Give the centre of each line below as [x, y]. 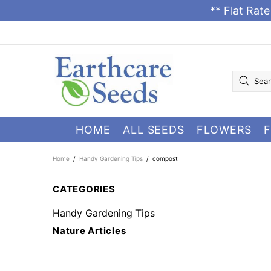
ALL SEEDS [154, 129]
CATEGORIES [84, 189]
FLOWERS [224, 129]
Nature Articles [90, 231]
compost [165, 158]
